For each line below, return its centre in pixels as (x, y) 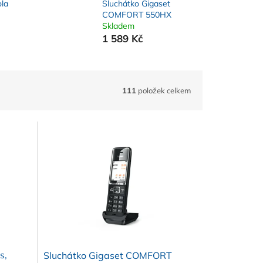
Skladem (118, 26)
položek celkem (163, 90)
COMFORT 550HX (136, 15)
